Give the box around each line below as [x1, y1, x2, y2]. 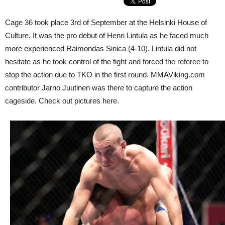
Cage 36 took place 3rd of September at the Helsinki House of [5, 18, 207, 27]
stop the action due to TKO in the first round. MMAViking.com [5, 70, 205, 79]
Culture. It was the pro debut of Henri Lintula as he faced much [5, 31, 208, 40]
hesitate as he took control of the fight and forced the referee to [5, 57, 208, 66]
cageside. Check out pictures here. [5, 96, 119, 105]
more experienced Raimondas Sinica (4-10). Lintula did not [5, 44, 196, 53]
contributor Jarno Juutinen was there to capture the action [5, 83, 192, 92]
